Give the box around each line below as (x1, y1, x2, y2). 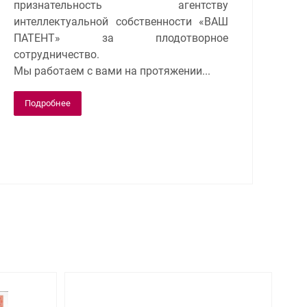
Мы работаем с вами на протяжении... (14, 64, 210, 77)
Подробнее (25, 97, 71, 108)
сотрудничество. (14, 47, 99, 61)
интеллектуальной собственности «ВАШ (14, 14, 228, 28)
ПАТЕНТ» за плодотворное (14, 31, 228, 45)
